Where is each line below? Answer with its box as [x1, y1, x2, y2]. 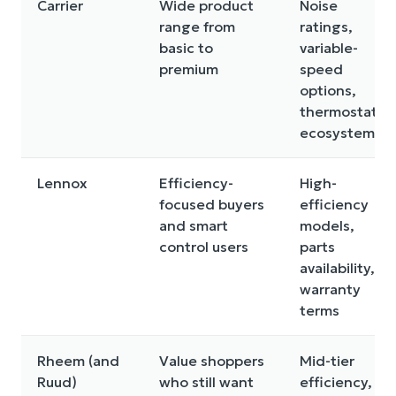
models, [300, 217, 354, 234]
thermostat [300, 103, 377, 120]
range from [159, 18, 235, 35]
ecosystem [300, 124, 375, 141]
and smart [159, 217, 228, 234]
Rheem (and [37, 352, 119, 369]
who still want [159, 373, 254, 391]
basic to [159, 39, 213, 57]
